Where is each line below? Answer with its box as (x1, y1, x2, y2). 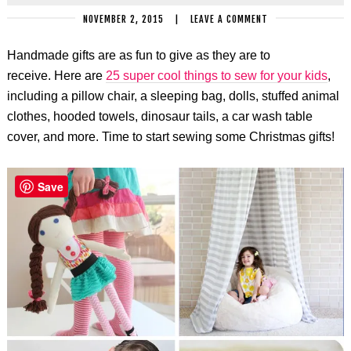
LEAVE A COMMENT (190, 13, 268, 26)
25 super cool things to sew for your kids (105, 69, 327, 83)
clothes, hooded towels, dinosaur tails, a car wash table (6, 110, 313, 124)
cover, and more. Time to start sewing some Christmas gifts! (6, 130, 335, 144)
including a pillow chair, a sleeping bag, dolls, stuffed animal (6, 89, 339, 103)
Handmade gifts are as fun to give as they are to (6, 49, 270, 63)
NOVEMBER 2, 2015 (83, 13, 164, 26)
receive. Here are (6, 69, 106, 83)
